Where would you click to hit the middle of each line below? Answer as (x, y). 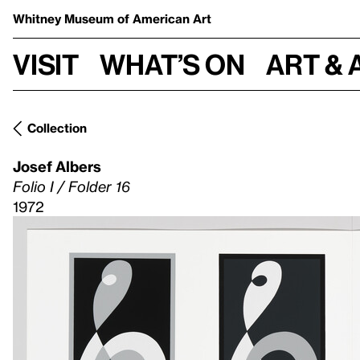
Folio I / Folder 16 (72, 186)
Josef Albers (57, 166)
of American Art (164, 18)
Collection (57, 128)
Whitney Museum (65, 18)
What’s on (172, 64)
